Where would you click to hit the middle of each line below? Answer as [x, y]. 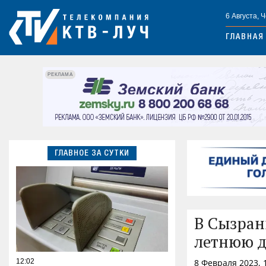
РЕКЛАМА [60, 74]
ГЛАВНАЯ [245, 38]
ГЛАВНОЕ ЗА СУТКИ [92, 153]
